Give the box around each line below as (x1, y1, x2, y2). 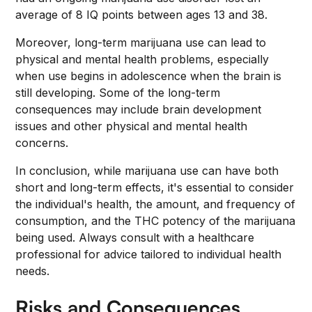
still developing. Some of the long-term (15, 86, 221, 100)
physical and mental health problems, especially (15, 52, 270, 66)
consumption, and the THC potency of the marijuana (15, 214, 296, 228)
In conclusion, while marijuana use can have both (15, 164, 279, 178)
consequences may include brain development (15, 102, 262, 116)
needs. (15, 264, 50, 278)
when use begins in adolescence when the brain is (15, 69, 282, 83)
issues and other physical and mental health (15, 119, 248, 133)
